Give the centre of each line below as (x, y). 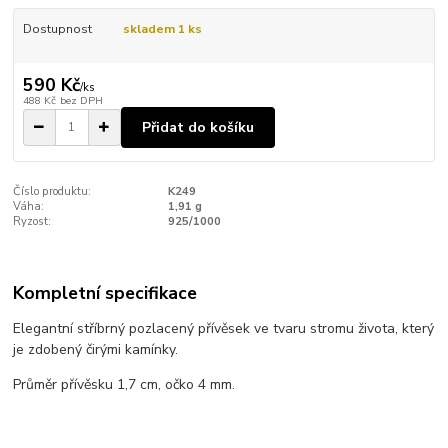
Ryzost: (32, 222)
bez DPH (81, 101)
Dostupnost (57, 29)
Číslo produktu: (52, 192)
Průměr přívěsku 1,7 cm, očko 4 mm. (126, 384)
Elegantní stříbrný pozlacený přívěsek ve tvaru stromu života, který (224, 328)
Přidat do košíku (198, 127)
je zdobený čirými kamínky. (98, 349)
